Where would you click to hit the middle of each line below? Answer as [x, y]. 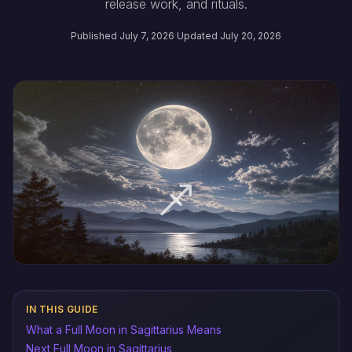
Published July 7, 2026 [123, 36]
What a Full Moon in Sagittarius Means [124, 329]
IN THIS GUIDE [62, 309]
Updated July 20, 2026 [229, 36]
